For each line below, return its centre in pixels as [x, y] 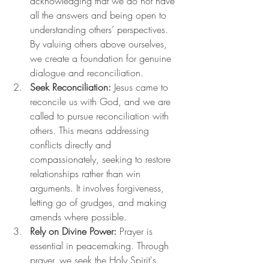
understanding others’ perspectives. [101, 29]
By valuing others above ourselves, [100, 44]
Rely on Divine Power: [73, 231]
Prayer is [136, 231]
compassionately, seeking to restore [102, 159]
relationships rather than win [87, 173]
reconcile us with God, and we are [102, 101]
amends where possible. [78, 216]
